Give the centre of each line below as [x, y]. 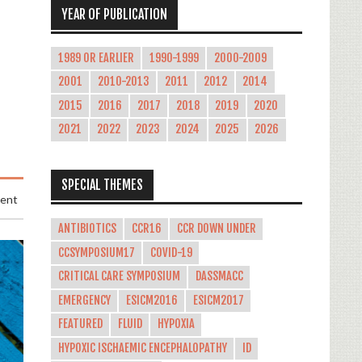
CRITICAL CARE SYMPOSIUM [119, 277]
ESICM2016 [152, 300]
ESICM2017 [218, 300]
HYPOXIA [176, 324]
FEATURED [80, 324]
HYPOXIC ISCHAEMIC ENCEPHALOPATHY [142, 348]
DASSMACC [219, 277]
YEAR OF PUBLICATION [114, 14]
